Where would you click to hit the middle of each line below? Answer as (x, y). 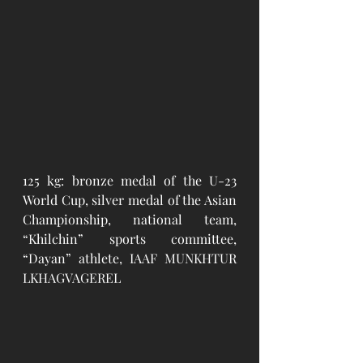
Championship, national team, (130, 219)
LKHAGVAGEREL (72, 277)
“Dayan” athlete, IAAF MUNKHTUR (130, 258)
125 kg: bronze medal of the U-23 (130, 180)
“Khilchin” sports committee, (130, 238)
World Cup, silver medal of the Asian (130, 199)
